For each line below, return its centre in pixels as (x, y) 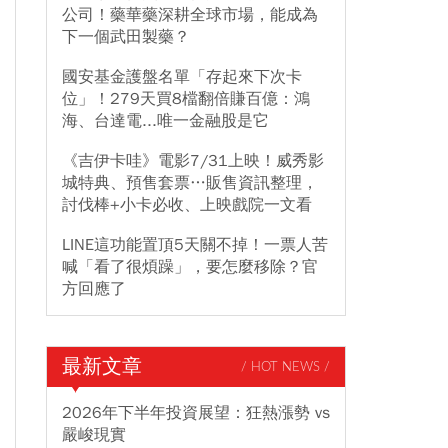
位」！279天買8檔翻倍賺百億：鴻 (186, 99)
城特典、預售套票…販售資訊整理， (190, 183)
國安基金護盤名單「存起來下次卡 (182, 77)
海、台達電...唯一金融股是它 (165, 121)
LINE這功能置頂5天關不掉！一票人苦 (195, 245)
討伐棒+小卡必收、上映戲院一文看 (187, 205)
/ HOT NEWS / (285, 367)
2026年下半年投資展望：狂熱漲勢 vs (196, 413)
